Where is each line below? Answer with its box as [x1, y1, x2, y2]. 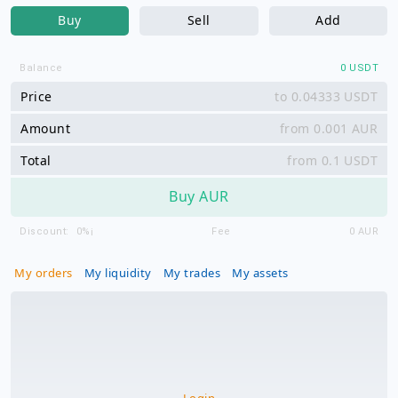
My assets [232, 265, 289, 281]
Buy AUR [169, 187, 229, 206]
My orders [14, 265, 73, 281]
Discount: [20, 225, 69, 237]
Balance [20, 61, 63, 74]
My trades [163, 265, 220, 281]
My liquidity [84, 265, 152, 281]
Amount [20, 119, 70, 137]
